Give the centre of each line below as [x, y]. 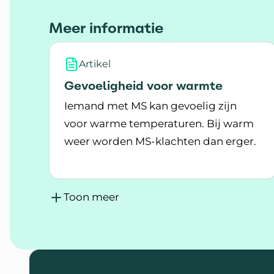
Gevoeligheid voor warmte [143, 86]
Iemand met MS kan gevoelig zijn [150, 106]
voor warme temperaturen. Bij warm [159, 124]
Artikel [95, 64]
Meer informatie [106, 28]
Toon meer [91, 197]
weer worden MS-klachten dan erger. [160, 141]
